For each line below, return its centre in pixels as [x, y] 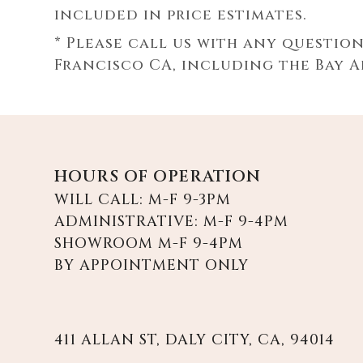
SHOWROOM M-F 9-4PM [149, 243]
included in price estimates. [181, 15]
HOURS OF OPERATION [158, 176]
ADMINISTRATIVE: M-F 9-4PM [172, 221]
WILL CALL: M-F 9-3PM [143, 199]
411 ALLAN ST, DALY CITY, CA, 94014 [195, 340]
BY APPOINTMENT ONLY [152, 265]
